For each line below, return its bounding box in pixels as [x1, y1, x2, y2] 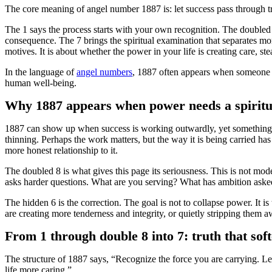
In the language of [5, 67, 76, 77]
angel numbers [76, 67, 132, 77]
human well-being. [5, 78, 76, 88]
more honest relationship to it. [5, 145, 118, 155]
